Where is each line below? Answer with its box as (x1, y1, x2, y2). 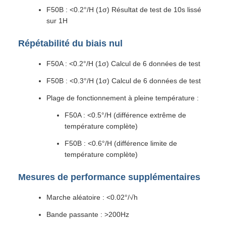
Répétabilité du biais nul (18, 38, 123, 48)
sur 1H (46, 17, 68, 25)
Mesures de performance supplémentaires (18, 172, 200, 182)
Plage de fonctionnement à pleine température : (46, 94, 199, 102)
